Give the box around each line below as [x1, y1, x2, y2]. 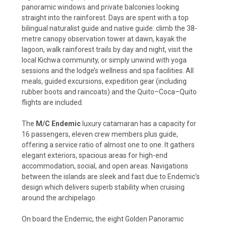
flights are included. [22, 98, 83, 106]
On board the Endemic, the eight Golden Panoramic [22, 214, 184, 223]
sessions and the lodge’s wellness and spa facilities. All [22, 66, 194, 75]
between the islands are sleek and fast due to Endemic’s [22, 172, 200, 181]
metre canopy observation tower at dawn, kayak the [22, 34, 187, 43]
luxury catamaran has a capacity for [81, 119, 196, 128]
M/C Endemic [36, 119, 81, 128]
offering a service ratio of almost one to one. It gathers [22, 140, 195, 149]
